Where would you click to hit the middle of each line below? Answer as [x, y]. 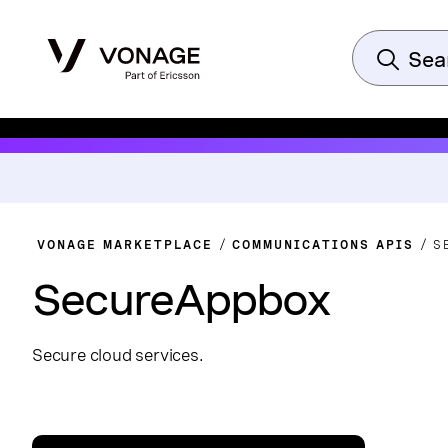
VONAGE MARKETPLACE [125, 245]
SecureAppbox [180, 299]
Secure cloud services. [118, 355]
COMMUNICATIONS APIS [323, 245]
